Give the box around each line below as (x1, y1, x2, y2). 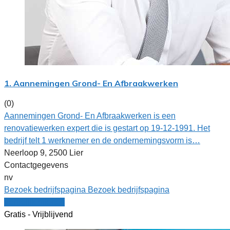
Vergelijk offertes (4, 197, 65, 206)
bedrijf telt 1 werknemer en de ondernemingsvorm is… (4, 136, 200, 145)
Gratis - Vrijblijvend (4, 209, 73, 219)
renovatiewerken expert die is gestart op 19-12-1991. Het (4, 123, 210, 132)
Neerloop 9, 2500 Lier (4, 148, 83, 157)
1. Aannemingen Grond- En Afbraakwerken (4, 78, 178, 88)
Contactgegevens (4, 160, 68, 169)
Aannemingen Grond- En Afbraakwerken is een (4, 111, 176, 120)
